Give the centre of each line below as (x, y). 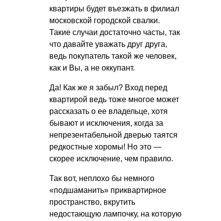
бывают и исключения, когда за (106, 123)
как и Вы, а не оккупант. (92, 68)
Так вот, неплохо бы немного (102, 178)
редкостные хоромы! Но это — (105, 147)
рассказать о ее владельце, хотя (109, 111)
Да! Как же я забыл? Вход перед (108, 87)
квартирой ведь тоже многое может (114, 99)
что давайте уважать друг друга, (108, 44)
